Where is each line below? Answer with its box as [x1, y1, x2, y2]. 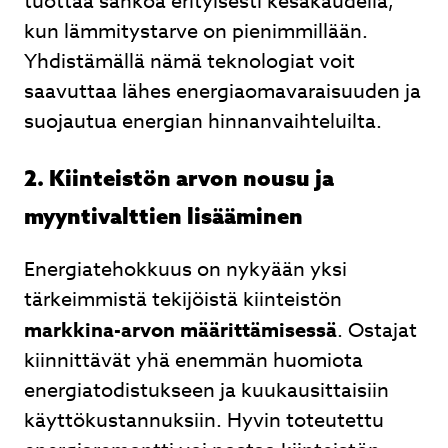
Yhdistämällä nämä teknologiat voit [24, 47, 355, 76]
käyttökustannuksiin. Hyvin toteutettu [24, 406, 384, 435]
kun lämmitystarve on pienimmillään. [24, 17, 368, 46]
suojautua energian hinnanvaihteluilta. [24, 107, 382, 136]
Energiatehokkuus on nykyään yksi [24, 255, 347, 284]
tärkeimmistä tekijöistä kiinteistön [24, 285, 342, 314]
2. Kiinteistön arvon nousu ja [24, 164, 334, 192]
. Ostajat [337, 316, 417, 345]
